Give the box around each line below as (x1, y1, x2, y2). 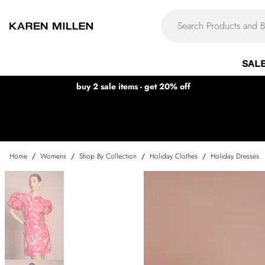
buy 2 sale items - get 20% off (76, 80, 190, 92)
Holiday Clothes (150, 151, 198, 161)
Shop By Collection (79, 151, 137, 161)
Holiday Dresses (211, 151, 259, 161)
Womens (40, 151, 66, 161)
